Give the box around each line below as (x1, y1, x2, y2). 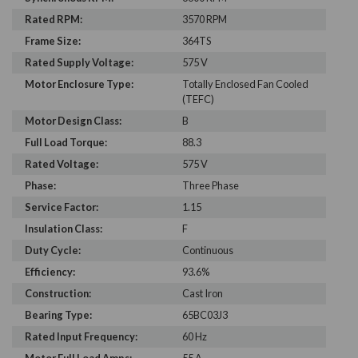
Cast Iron (181, 287, 223, 300)
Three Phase (181, 179, 239, 193)
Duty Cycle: (25, 244, 81, 257)
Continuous (181, 244, 233, 257)
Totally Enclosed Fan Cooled (181, 78, 308, 91)
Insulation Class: (25, 222, 102, 236)
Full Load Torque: (25, 136, 107, 149)
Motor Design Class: (25, 114, 121, 128)
